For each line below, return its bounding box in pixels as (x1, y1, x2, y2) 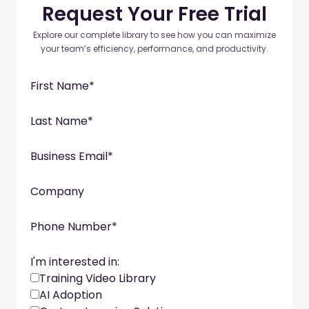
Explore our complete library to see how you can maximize (33, 29, 276, 41)
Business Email (30, 148, 108, 165)
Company (30, 183, 84, 200)
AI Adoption (39, 287, 102, 303)
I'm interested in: (30, 254, 119, 270)
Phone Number (30, 219, 112, 235)
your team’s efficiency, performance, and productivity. (41, 43, 268, 55)
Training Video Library (39, 270, 156, 287)
